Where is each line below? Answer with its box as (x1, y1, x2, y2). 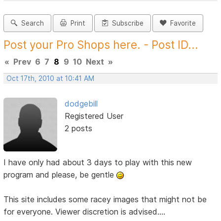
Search (17, 19, 44, 28)
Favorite (166, 19, 196, 28)
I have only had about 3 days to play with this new (3, 157, 192, 167)
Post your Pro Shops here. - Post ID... (3, 38, 199, 52)
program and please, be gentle (3, 169, 117, 180)
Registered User (64, 111, 123, 121)
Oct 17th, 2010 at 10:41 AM (6, 74, 95, 83)
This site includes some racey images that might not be (3, 194, 207, 204)
